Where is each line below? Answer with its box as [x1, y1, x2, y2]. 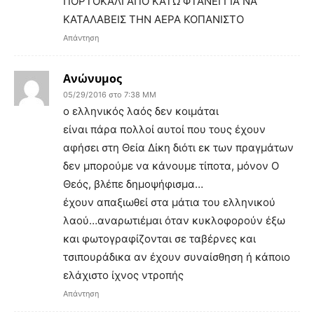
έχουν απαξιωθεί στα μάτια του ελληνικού [63, 195, 275, 209]
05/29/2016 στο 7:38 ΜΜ [63, 89, 156, 100]
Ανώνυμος [63, 70, 122, 86]
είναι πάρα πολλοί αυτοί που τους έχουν [63, 122, 266, 136]
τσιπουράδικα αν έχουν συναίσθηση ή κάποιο [63, 250, 290, 264]
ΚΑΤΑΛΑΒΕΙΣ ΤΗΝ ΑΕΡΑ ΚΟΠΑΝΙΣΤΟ [63, 12, 244, 26]
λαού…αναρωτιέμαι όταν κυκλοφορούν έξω [63, 213, 285, 227]
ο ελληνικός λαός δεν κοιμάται [63, 104, 219, 118]
